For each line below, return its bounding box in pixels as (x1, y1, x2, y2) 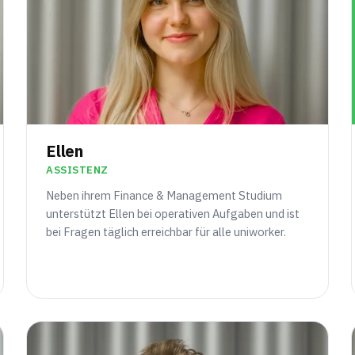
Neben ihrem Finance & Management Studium (46, 188, 283, 204)
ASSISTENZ (46, 163, 109, 177)
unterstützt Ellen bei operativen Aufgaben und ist (46, 206, 300, 222)
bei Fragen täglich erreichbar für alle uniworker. (46, 224, 287, 240)
